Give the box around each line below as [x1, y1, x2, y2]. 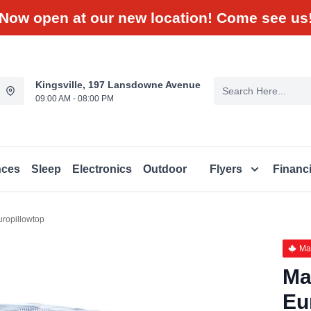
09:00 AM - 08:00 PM [35, 93, 114, 103]
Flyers [210, 162, 242, 175]
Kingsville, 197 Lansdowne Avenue [35, 78, 201, 90]
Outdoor [143, 162, 187, 175]
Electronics [72, 162, 132, 175]
